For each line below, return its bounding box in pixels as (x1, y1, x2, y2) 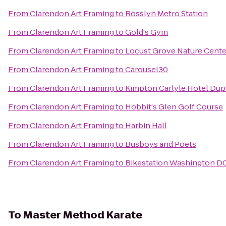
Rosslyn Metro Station (125, 8, 208, 19)
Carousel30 (125, 64, 168, 75)
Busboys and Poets (125, 139, 196, 149)
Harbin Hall (125, 120, 167, 131)
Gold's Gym (125, 27, 168, 37)
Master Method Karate (23, 208, 142, 222)
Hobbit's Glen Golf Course (125, 101, 223, 112)
